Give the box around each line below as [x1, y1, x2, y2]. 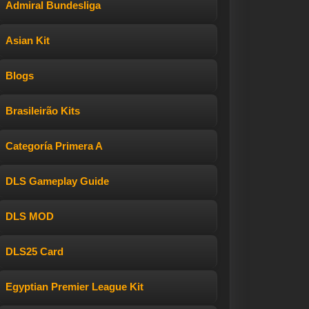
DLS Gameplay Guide [6, 175, 109, 187]
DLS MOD [6, 210, 54, 222]
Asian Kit [6, 34, 50, 46]
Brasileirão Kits [6, 105, 80, 117]
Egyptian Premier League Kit [6, 281, 143, 292]
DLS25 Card [6, 246, 63, 257]
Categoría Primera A [6, 140, 103, 152]
